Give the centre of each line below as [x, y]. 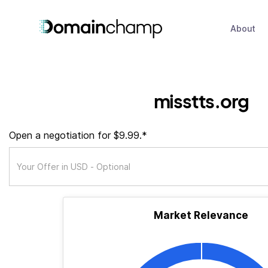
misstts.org [201, 101]
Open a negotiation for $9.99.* [78, 135]
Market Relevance [201, 215]
